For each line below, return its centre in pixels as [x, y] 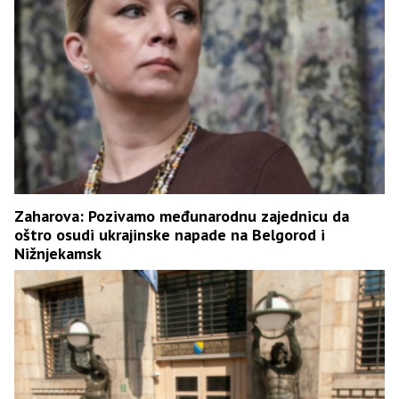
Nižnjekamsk [58, 253]
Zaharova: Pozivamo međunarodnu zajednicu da [182, 216]
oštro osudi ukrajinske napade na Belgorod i [170, 234]
